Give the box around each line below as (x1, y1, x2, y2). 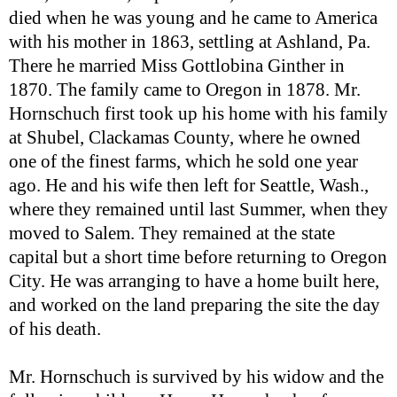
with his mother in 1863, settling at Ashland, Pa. (9, 31, 370, 53)
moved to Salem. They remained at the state (9, 222, 335, 245)
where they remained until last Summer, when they (9, 198, 388, 221)
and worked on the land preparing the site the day (9, 294, 380, 316)
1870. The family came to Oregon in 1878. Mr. (9, 79, 361, 101)
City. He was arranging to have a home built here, (9, 270, 379, 292)
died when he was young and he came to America (9, 7, 378, 29)
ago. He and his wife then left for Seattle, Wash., (9, 175, 369, 197)
